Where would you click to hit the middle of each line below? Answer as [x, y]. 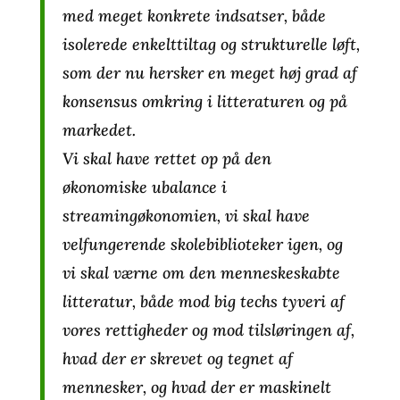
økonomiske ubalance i [144, 187]
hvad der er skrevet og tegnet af [177, 358]
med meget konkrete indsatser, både [194, 16]
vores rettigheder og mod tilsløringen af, [208, 330]
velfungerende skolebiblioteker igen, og [202, 244]
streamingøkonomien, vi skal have [186, 216]
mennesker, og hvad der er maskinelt [196, 387]
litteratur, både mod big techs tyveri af [203, 301]
